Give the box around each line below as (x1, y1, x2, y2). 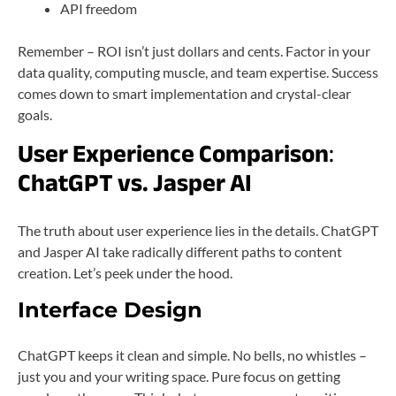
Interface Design (18, 296, 202, 323)
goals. (18, 105, 52, 123)
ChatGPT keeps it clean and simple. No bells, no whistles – (18, 346, 367, 363)
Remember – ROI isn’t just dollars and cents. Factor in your (18, 42, 370, 59)
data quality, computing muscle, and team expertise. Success (18, 63, 378, 80)
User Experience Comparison (18, 130, 329, 177)
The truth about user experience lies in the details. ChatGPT (18, 221, 378, 239)
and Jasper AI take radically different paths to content (18, 242, 342, 260)
